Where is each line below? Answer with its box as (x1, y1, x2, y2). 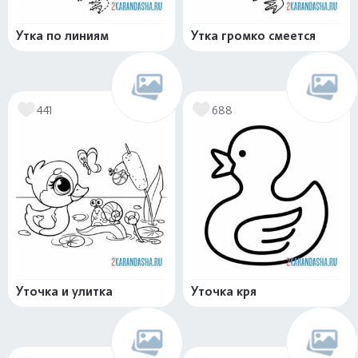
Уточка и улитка (16, 284, 113, 300)
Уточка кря (191, 284, 257, 300)
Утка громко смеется (191, 28, 316, 44)
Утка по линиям (16, 28, 109, 44)
